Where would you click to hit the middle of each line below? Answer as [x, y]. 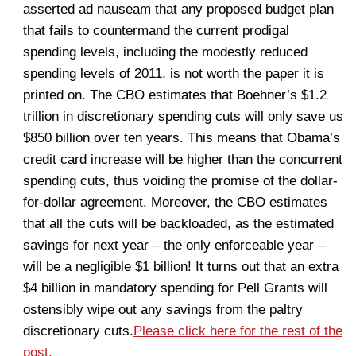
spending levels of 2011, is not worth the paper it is [174, 74]
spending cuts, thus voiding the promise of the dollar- [180, 181]
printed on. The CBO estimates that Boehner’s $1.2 [175, 95]
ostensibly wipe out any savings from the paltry [163, 310]
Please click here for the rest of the [238, 331]
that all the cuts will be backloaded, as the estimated [178, 224]
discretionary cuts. [78, 331]
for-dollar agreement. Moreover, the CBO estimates [175, 202]
